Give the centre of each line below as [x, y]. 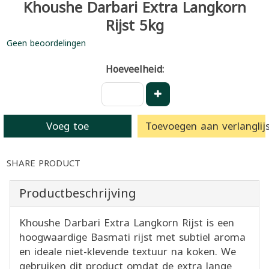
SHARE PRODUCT [44, 163]
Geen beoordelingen [46, 43]
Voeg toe [68, 126]
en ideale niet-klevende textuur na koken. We [128, 251]
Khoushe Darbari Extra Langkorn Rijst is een [127, 222]
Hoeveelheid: [134, 69]
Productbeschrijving [78, 193]
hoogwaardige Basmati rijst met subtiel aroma [132, 237]
